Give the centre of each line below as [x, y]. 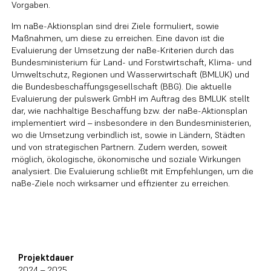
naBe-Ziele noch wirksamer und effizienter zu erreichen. [121, 184]
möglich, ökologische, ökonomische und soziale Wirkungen [126, 159]
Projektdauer [46, 258]
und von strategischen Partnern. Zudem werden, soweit [120, 147]
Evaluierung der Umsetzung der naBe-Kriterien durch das [123, 51]
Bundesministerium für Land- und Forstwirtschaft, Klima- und [132, 63]
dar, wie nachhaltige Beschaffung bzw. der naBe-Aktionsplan [130, 111]
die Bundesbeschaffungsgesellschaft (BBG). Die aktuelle [122, 87]
